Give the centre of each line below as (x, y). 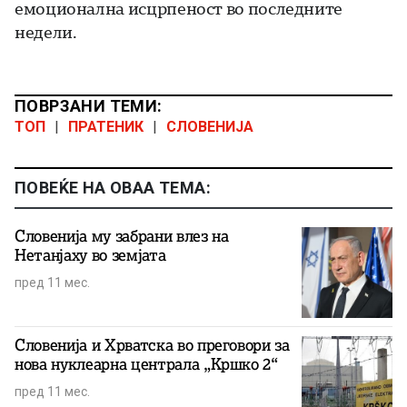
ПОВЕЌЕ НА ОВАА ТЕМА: (113, 187)
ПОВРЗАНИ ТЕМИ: (89, 105)
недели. (46, 31)
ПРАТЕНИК (106, 126)
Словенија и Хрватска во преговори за (152, 345)
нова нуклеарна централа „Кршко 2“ (146, 364)
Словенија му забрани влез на (122, 236)
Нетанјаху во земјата (90, 255)
